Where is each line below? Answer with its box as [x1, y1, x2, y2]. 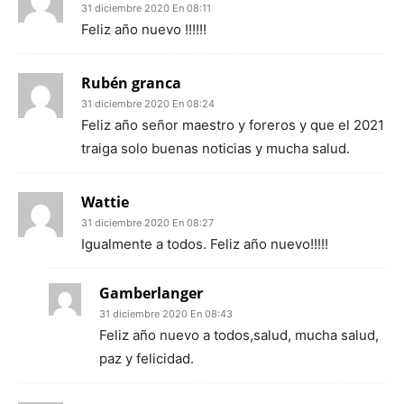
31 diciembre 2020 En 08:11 [81, 2, 211, 14]
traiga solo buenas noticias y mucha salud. [81, 140, 350, 157]
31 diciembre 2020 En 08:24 [81, 97, 215, 110]
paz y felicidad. [99, 350, 194, 367]
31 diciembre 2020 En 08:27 [81, 216, 214, 229]
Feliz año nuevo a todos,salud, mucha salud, [99, 326, 379, 344]
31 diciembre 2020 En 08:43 [99, 308, 233, 320]
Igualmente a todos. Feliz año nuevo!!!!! [81, 235, 328, 252]
